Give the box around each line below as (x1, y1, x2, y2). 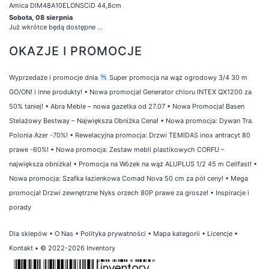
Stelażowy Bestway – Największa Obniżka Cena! (9, 116, 159, 125)
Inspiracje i (216, 189, 249, 198)
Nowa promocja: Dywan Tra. (166, 116, 253, 125)
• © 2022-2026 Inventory (33, 244, 115, 253)
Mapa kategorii (153, 229, 200, 238)
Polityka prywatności (80, 229, 146, 238)
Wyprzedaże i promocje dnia (9, 73, 98, 82)
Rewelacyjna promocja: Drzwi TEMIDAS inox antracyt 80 (75, 131, 250, 140)
